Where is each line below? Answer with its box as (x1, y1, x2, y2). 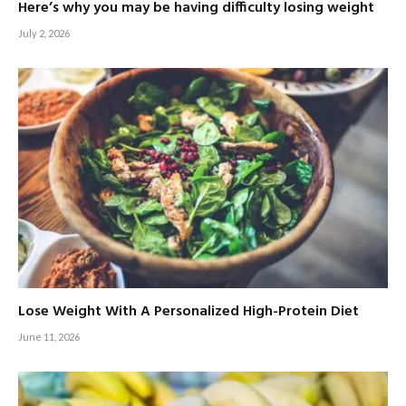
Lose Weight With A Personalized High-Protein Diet (18, 299, 359, 324)
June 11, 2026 (18, 330, 80, 343)
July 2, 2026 (18, 27, 70, 40)
